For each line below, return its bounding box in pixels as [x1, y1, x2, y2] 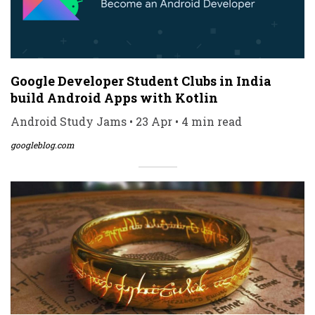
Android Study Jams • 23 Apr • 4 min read [11, 114, 242, 129]
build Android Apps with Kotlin [11, 89, 218, 107]
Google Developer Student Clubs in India [11, 72, 271, 90]
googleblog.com [11, 139, 75, 151]
